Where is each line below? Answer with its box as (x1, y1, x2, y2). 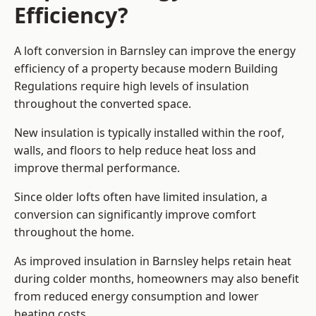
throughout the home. (14, 224, 134, 241)
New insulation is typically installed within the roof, (14, 125, 284, 141)
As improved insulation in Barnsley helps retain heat (14, 253, 291, 269)
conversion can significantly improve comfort (14, 207, 256, 223)
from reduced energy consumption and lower (14, 288, 259, 305)
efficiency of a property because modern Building (14, 61, 278, 77)
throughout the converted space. (14, 96, 191, 112)
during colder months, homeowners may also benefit (14, 271, 299, 287)
